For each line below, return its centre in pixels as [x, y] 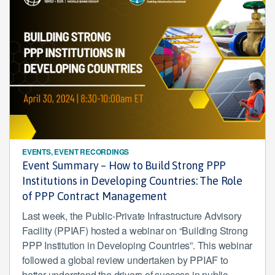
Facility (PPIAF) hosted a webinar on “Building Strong [135, 230]
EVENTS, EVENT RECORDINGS [76, 152]
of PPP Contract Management [95, 196]
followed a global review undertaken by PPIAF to [125, 260]
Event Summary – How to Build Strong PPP [124, 165]
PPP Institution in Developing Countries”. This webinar [137, 245]
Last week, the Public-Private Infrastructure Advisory [132, 216]
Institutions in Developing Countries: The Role [132, 181]
